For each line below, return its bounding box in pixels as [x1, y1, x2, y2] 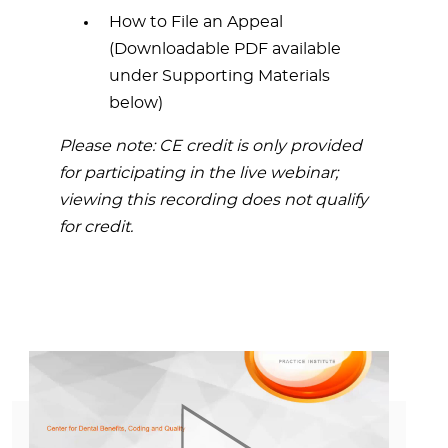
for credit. [59, 219, 133, 235]
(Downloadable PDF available [109, 41, 341, 57]
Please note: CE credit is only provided [59, 138, 362, 154]
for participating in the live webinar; [59, 165, 338, 181]
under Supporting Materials [109, 68, 330, 84]
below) [109, 95, 163, 111]
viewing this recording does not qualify [59, 192, 368, 208]
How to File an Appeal [109, 14, 283, 30]
